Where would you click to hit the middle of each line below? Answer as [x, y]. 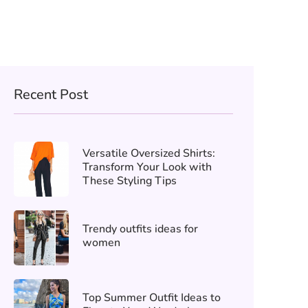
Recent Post [51, 95]
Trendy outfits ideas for [140, 229]
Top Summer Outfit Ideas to [151, 298]
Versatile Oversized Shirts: [148, 153]
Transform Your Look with [147, 167]
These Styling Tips [129, 181]
